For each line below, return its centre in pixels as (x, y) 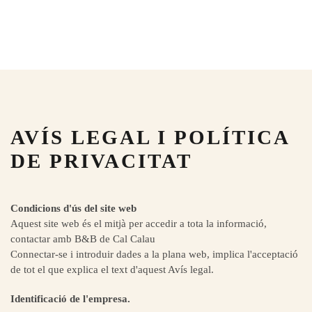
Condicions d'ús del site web (73, 208)
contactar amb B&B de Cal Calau (83, 239)
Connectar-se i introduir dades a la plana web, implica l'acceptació (154, 254)
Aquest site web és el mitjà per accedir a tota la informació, (139, 224)
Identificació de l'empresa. (70, 299)
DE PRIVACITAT (101, 161)
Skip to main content (76, 39)
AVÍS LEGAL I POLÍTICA (150, 137)
